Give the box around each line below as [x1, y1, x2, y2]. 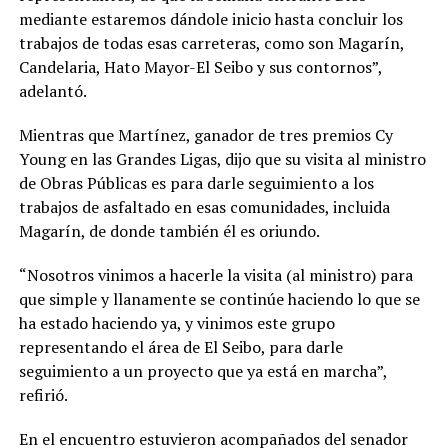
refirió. [18, 384, 68, 406]
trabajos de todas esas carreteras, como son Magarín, [18, 32, 404, 54]
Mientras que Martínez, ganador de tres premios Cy [18, 124, 393, 146]
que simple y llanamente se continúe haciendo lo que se [18, 288, 420, 310]
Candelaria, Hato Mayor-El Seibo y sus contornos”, [18, 56, 382, 78]
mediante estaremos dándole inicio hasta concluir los [18, 8, 403, 30]
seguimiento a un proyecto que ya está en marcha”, [18, 360, 387, 382]
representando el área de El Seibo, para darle [18, 336, 343, 358]
